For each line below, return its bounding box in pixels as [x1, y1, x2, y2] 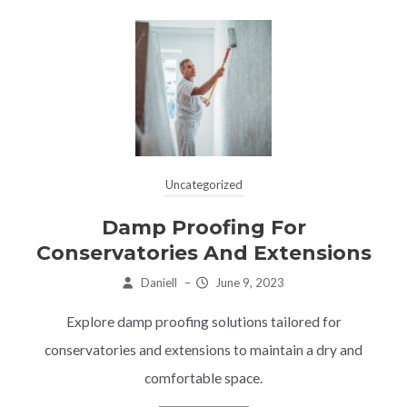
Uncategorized [164, 176, 243, 192]
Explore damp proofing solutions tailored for [65, 313, 342, 330]
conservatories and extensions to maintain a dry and [45, 341, 362, 358]
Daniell [140, 274, 177, 290]
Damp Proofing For [101, 214, 306, 240]
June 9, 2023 [214, 274, 284, 290]
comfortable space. [144, 369, 263, 386]
